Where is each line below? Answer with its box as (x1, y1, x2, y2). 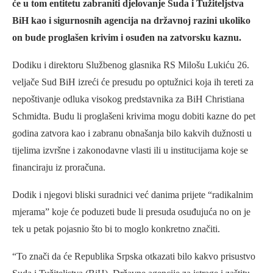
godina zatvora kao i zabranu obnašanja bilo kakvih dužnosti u (12, 128, 252, 139)
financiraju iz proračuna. (12, 162, 105, 173)
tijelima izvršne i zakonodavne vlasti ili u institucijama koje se (12, 145, 248, 156)
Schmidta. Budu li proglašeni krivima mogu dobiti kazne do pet (12, 111, 255, 122)
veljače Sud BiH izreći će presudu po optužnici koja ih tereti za (12, 77, 253, 88)
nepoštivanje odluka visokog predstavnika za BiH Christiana (12, 94, 244, 105)
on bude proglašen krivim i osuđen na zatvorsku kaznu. (12, 32, 241, 43)
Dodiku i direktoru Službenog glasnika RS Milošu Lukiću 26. (12, 60, 249, 71)
